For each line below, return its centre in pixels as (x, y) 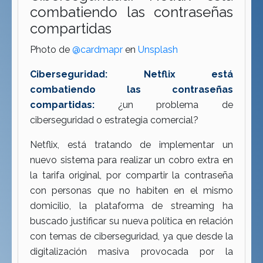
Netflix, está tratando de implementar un (131, 145)
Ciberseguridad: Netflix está (131, 75)
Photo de (51, 50)
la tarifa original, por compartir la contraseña (131, 176)
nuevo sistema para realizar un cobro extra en (131, 160)
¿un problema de (164, 105)
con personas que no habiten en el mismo (131, 191)
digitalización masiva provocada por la (131, 252)
